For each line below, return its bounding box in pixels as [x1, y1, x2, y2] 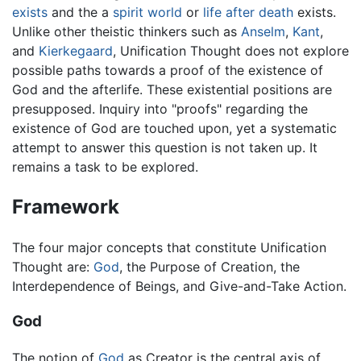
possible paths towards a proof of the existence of [12, 61, 323, 78]
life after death [203, 3, 293, 20]
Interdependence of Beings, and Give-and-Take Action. [12, 277, 346, 294]
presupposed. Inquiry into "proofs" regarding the [12, 100, 308, 117]
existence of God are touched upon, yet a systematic [12, 119, 337, 136]
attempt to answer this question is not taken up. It [12, 139, 317, 156]
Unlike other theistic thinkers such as [12, 23, 241, 39]
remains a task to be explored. [12, 158, 198, 175]
